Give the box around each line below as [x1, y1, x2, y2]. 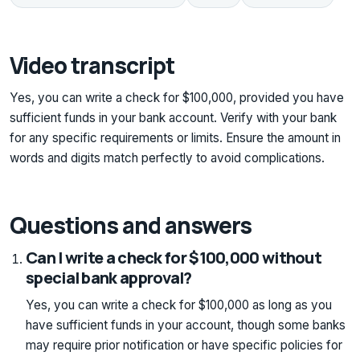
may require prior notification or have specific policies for [26, 337, 342, 353]
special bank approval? [26, 266, 192, 288]
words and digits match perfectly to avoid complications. [10, 150, 325, 166]
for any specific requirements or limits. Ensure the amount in [10, 130, 341, 146]
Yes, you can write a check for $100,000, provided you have [10, 90, 344, 106]
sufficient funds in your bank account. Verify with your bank [10, 110, 337, 126]
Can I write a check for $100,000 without [26, 246, 321, 268]
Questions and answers [10, 210, 252, 241]
